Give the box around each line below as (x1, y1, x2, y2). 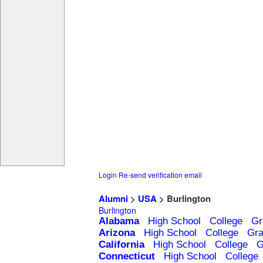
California (99, 239, 144, 251)
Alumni (99, 192, 128, 205)
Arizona (99, 227, 135, 239)
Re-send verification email (119, 170, 202, 180)
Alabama (99, 215, 139, 227)
